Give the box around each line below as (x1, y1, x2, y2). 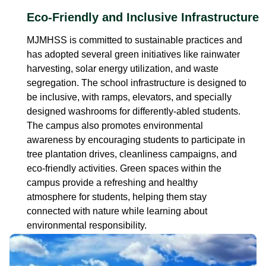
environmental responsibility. (27, 220, 147, 230)
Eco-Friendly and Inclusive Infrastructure (27, 10, 259, 24)
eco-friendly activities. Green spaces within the (27, 163, 221, 173)
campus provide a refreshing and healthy (27, 177, 198, 188)
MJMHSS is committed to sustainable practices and (27, 34, 242, 45)
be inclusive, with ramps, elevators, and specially (27, 91, 232, 102)
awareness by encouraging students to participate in (27, 134, 245, 145)
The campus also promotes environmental (27, 120, 203, 131)
